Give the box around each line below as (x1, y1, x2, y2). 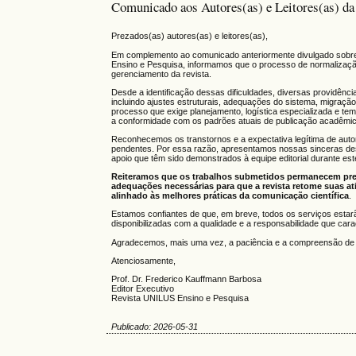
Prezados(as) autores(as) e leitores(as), (110, 31, 268, 41)
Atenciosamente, (110, 255, 176, 265)
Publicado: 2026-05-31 (110, 322, 198, 332)
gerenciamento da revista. (110, 68, 211, 79)
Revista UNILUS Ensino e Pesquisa (110, 292, 249, 303)
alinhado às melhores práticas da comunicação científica (110, 191, 349, 201)
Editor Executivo (110, 283, 174, 293)
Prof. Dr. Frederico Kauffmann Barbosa (110, 273, 261, 284)
